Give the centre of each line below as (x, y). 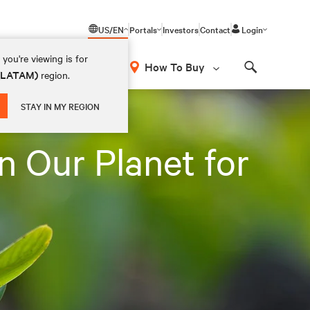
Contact (215, 29)
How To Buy (175, 66)
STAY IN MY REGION (61, 106)
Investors (181, 29)
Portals (143, 29)
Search (268, 79)
